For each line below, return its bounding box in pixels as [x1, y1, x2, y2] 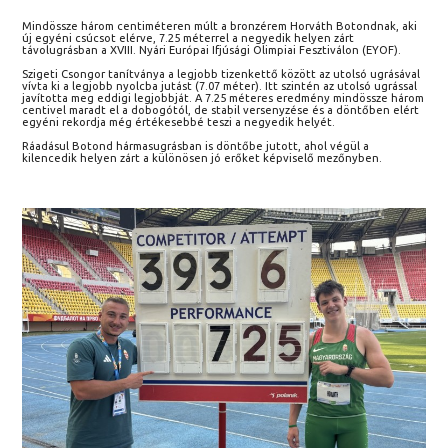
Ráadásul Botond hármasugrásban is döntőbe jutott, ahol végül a [22, 140, 370, 153]
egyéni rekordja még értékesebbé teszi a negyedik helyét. [22, 116, 336, 129]
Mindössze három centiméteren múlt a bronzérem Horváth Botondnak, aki [22, 20, 418, 33]
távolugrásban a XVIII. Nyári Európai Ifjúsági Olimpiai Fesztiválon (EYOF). [22, 44, 402, 57]
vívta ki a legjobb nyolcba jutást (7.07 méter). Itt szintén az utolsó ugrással [22, 80, 418, 93]
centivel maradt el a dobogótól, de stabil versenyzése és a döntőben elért [22, 104, 420, 117]
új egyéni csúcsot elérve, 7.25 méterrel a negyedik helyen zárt [22, 32, 355, 45]
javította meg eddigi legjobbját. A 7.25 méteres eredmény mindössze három [22, 92, 425, 105]
